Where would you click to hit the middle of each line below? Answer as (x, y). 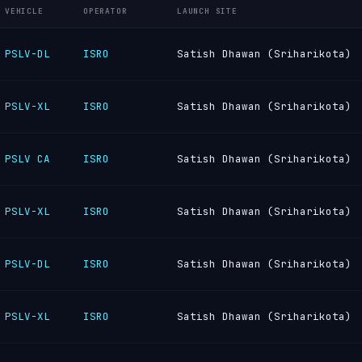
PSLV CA (27, 159)
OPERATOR (105, 11)
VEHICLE (24, 11)
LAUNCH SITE (207, 11)
